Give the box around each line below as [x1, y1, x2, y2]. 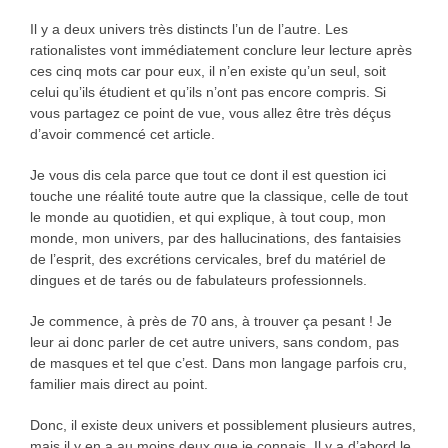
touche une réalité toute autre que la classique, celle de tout [29, 187, 408, 204]
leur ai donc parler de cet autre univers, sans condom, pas [29, 333, 399, 350]
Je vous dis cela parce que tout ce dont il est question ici [29, 166, 386, 183]
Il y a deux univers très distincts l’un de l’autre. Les [29, 20, 348, 37]
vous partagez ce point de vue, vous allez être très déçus [29, 104, 391, 121]
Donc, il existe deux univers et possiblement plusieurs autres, [29, 416, 416, 433]
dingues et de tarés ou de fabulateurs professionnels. [29, 271, 367, 288]
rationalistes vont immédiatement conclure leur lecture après [29, 41, 412, 58]
